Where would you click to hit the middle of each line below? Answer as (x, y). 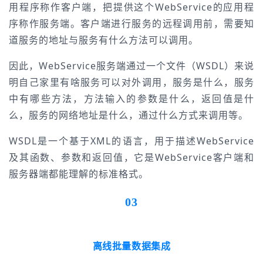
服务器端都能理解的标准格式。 (79, 174)
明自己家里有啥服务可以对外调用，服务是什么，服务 (131, 82)
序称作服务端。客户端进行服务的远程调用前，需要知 (131, 23)
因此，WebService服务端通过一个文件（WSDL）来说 (131, 66)
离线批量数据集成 (131, 246)
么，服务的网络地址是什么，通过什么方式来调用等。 (129, 115)
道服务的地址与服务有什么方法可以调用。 (104, 40)
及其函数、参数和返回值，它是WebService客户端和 (131, 157)
